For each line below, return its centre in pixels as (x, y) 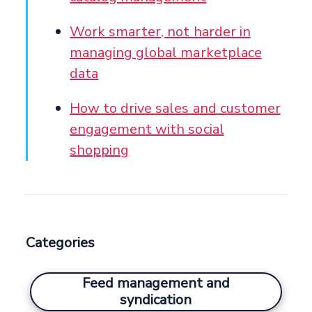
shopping (100, 150)
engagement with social (147, 129)
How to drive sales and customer (175, 108)
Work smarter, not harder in (160, 31)
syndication (156, 299)
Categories (61, 242)
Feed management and (156, 283)
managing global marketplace (166, 52)
